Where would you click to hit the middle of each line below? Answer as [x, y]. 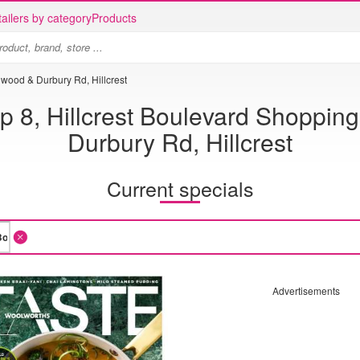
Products [114, 18]
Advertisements [306, 290]
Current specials [180, 188]
